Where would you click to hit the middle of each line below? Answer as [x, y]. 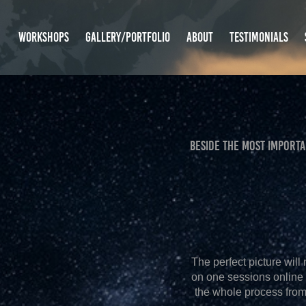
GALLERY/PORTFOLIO [127, 37]
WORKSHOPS [43, 37]
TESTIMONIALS [259, 37]
